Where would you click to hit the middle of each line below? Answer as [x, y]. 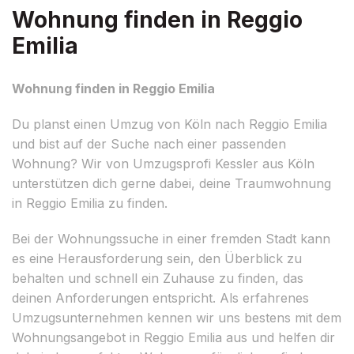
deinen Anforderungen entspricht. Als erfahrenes [160, 298]
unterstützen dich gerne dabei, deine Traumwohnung [171, 183]
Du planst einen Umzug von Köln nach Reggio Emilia [169, 124]
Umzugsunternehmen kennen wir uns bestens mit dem [177, 317]
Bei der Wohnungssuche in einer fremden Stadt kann [171, 238]
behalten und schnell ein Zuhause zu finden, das [158, 278]
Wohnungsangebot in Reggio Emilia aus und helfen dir [173, 337]
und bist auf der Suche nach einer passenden [149, 143]
